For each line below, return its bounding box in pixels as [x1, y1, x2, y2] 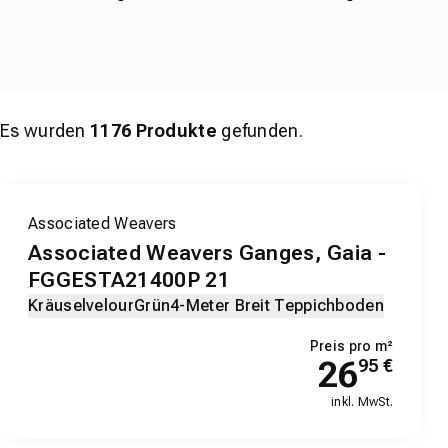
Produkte [131, 120, 217, 142]
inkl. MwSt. [331, 395, 394, 410]
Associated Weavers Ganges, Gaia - [28, 241, 386, 266]
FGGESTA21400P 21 [28, 268, 230, 293]
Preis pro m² [309, 338, 394, 355]
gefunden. [216, 120, 303, 142]
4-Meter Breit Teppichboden [170, 296, 384, 316]
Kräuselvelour [28, 296, 134, 316]
